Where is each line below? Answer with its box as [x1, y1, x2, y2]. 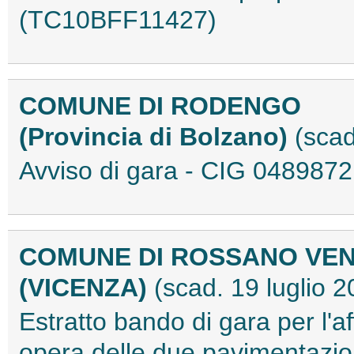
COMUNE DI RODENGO [19, 91, 301, 120]
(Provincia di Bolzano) [19, 122, 295, 151]
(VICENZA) [19, 273, 154, 302]
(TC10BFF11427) [19, 5, 217, 34]
